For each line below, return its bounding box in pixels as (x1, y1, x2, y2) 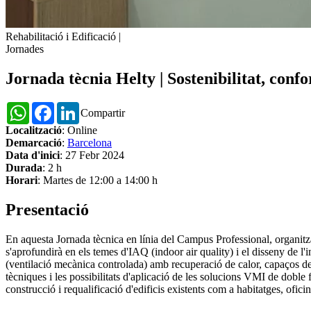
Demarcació (6, 137, 62, 149)
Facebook (54, 101, 97, 114)
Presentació (6, 201, 89, 219)
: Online (62, 124, 97, 137)
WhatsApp (29, 101, 76, 114)
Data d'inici (6, 149, 60, 162)
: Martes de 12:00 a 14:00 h (37, 174, 158, 187)
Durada (6, 162, 42, 174)
